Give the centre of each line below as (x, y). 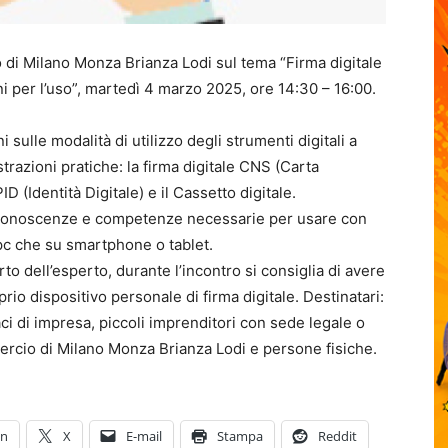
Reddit (337, 436)
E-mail (144, 436)
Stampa (240, 436)
